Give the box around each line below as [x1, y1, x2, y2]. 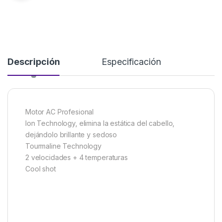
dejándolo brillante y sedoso [25, 130, 117, 139]
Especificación [102, 56, 161, 67]
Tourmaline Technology [25, 142, 102, 151]
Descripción [7, 56, 60, 67]
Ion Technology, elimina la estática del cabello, [25, 119, 175, 128]
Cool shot [25, 165, 56, 173]
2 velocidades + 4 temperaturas [25, 153, 128, 162]
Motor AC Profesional [25, 108, 94, 116]
